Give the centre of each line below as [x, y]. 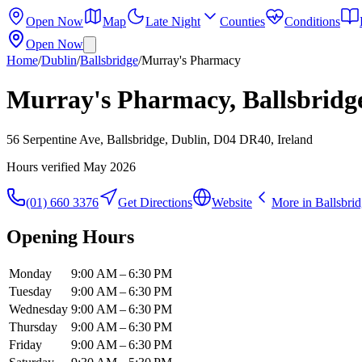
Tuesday [30, 291]
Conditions [312, 21]
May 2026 [109, 166]
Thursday [33, 326]
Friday [25, 344]
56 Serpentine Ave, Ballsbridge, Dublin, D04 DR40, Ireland [160, 139]
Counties [242, 21]
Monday [30, 273]
